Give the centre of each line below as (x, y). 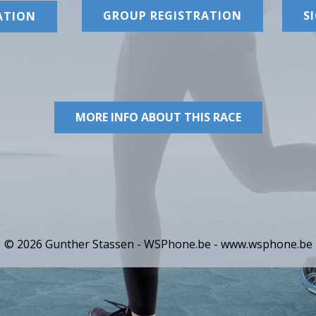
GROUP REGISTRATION (172, 16)
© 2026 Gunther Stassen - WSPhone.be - (112, 244)
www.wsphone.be (266, 244)
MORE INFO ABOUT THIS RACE (158, 117)
